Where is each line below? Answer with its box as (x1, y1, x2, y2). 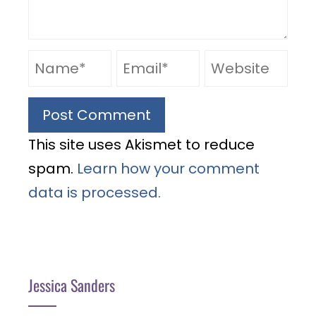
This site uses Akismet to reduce (28, 135, 255, 155)
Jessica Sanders (28, 274, 115, 297)
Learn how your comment (77, 159, 260, 179)
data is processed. (28, 183, 161, 203)
